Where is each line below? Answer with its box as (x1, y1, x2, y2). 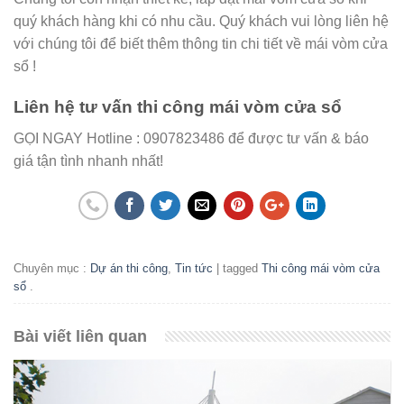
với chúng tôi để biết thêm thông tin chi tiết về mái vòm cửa (14, 36, 388, 52)
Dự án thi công (90, 262, 168, 276)
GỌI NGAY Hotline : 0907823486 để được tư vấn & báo (14, 130, 369, 146)
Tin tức (175, 262, 213, 276)
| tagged (213, 262, 262, 276)
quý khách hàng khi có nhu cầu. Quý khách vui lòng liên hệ (14, 14, 389, 30)
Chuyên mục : (14, 262, 90, 276)
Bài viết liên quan (14, 326, 147, 345)
